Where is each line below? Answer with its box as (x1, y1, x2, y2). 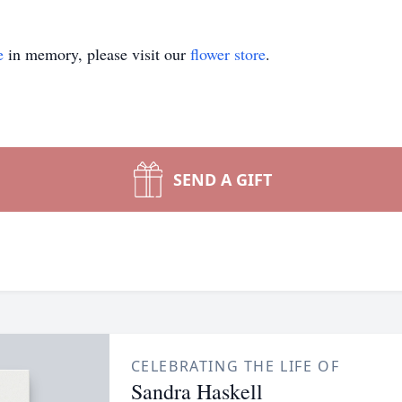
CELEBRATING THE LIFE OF (130, 356, 340, 376)
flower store (190, 43, 266, 65)
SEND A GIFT (173, 169, 272, 190)
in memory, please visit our (4, 43, 190, 65)
